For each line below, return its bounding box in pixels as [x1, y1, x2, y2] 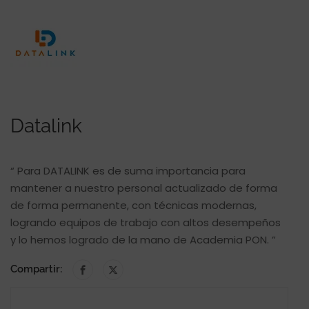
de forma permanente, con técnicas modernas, [10, 198, 257, 212]
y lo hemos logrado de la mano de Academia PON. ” [10, 232, 276, 247]
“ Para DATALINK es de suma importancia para [10, 163, 246, 178]
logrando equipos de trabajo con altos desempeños [10, 215, 281, 230]
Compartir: [10, 263, 62, 276]
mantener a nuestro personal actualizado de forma [10, 181, 277, 195]
